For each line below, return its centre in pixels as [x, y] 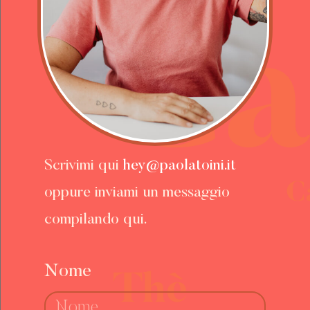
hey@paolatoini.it [179, 166]
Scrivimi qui [83, 166]
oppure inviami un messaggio [137, 193]
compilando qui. [95, 220]
